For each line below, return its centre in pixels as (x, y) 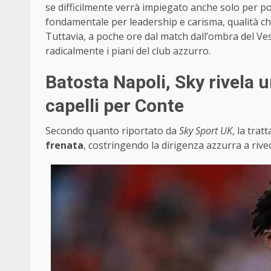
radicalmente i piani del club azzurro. (128, 51)
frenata (64, 145)
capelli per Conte (115, 105)
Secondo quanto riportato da (112, 130)
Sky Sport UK (206, 130)
